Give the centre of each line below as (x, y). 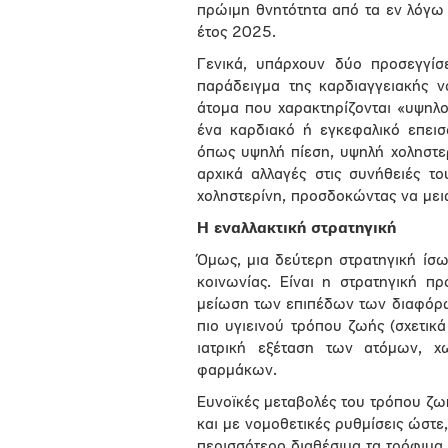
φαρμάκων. (237, 371)
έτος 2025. (236, 33)
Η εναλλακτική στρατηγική (296, 229)
